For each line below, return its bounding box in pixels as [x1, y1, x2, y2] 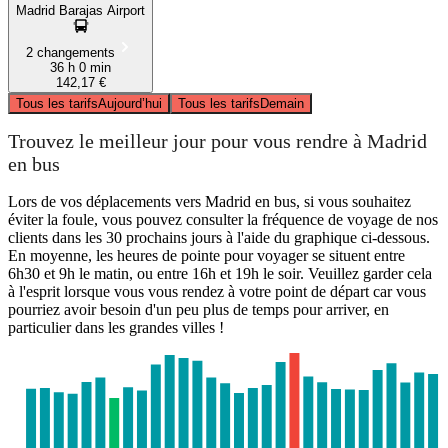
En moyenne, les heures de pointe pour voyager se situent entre [8, 246, 405, 264]
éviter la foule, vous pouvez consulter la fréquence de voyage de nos [8, 210, 438, 228]
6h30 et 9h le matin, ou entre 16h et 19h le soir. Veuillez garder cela [8, 264, 432, 282]
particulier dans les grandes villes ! [8, 318, 224, 336]
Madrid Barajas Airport [16, 2, 145, 18]
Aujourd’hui [98, 95, 162, 111]
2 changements [26, 44, 115, 60]
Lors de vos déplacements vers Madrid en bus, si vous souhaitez [8, 192, 411, 210]
